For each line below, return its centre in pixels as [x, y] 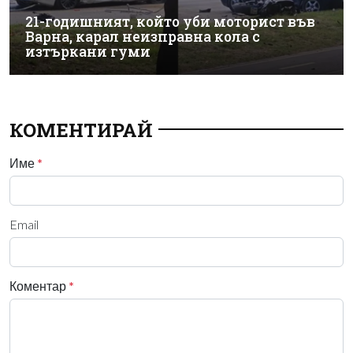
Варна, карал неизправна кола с [143, 36]
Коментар [39, 285]
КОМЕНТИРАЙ [81, 130]
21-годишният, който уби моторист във [170, 21]
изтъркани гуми [88, 51]
